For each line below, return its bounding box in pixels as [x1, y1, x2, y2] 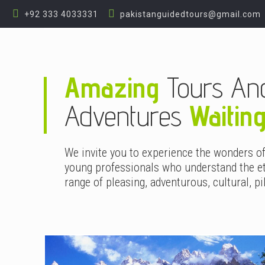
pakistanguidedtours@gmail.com [119, 9, 261, 19]
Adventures [64, 99, 190, 132]
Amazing [64, 70, 160, 104]
